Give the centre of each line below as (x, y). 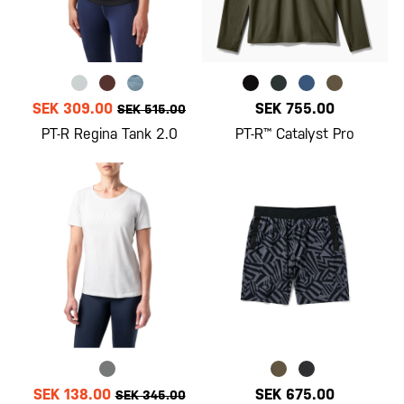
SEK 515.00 (152, 110)
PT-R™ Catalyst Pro (294, 134)
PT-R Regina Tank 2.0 (109, 134)
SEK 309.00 (73, 109)
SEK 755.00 (294, 109)
